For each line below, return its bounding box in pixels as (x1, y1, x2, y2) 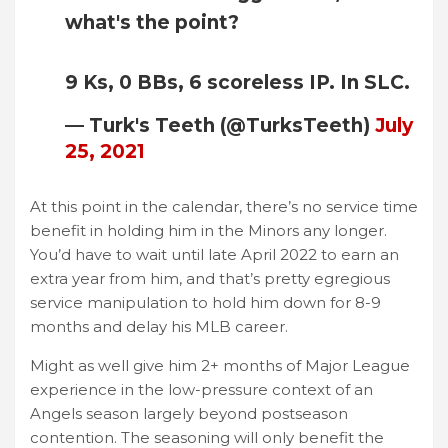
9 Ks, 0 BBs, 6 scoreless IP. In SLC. (65, 70, 410, 94)
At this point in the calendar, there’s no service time (30, 196, 418, 216)
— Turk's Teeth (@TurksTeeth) (65, 113, 375, 137)
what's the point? (65, 10, 239, 34)
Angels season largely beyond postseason (30, 403, 348, 423)
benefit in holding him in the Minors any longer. (30, 220, 387, 240)
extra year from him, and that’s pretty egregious (30, 268, 390, 288)
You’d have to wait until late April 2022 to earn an (30, 244, 399, 264)
